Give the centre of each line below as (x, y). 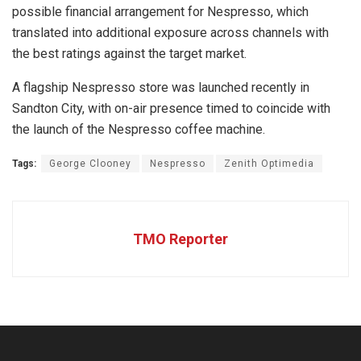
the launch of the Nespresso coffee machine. (139, 130)
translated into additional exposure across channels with (170, 33)
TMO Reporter (180, 239)
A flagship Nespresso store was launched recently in (161, 88)
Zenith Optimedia (269, 164)
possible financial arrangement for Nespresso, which (160, 12)
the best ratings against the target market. (129, 54)
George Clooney (90, 164)
